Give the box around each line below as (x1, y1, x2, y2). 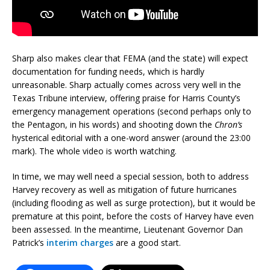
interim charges (46, 236, 113, 248)
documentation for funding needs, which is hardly (12, 65, 204, 77)
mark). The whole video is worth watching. (12, 145, 177, 157)
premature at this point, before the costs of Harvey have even (12, 210, 254, 222)
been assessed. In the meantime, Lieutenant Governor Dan (12, 223, 243, 235)
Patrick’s (12, 236, 46, 248)
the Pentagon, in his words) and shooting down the (12, 118, 215, 130)
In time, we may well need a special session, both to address (12, 170, 249, 182)
